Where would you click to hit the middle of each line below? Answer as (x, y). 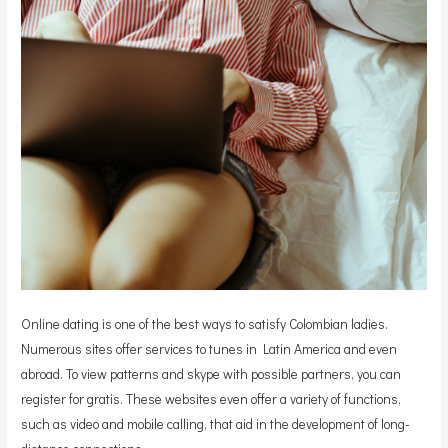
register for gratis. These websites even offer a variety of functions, (211, 399)
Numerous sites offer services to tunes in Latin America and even (209, 349)
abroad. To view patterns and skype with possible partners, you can (211, 374)
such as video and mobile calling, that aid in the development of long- (216, 424)
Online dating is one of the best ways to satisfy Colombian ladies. (205, 324)
